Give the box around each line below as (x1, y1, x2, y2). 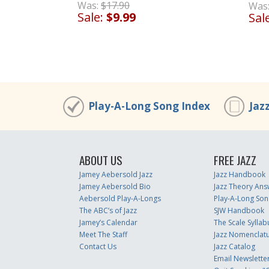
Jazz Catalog (213, 241, 255, 252)
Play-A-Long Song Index (88, 99, 210, 113)
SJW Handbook (213, 205, 264, 216)
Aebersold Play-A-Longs (79, 193, 161, 204)
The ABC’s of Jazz (79, 205, 137, 216)
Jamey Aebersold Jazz (79, 169, 153, 180)
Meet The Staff (79, 229, 127, 240)
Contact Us (79, 241, 116, 252)
